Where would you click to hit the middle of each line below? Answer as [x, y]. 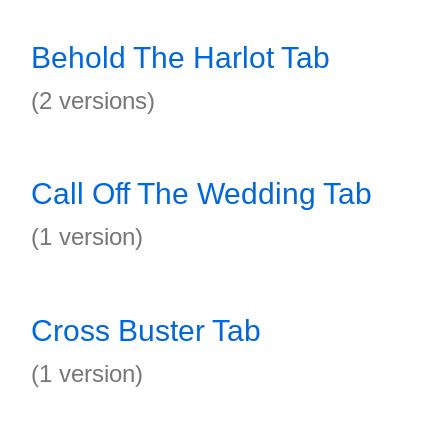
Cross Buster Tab [146, 330]
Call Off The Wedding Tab [201, 193]
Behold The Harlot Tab [180, 57]
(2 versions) [93, 100]
